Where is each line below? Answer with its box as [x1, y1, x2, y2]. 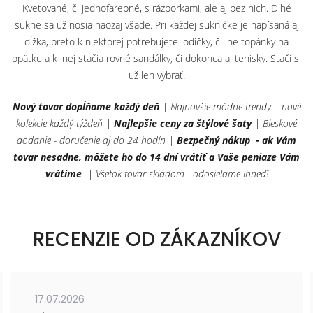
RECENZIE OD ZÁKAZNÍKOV [32, 226, 281, 253]
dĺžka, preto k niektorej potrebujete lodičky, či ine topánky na [24, 35, 289, 48]
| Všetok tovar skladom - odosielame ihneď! [84, 167, 268, 180]
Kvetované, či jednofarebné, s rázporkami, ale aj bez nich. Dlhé [22, 1, 291, 15]
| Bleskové [252, 117, 297, 130]
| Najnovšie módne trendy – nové [161, 100, 301, 113]
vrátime [45, 167, 85, 180]
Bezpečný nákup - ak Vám [177, 133, 296, 147]
